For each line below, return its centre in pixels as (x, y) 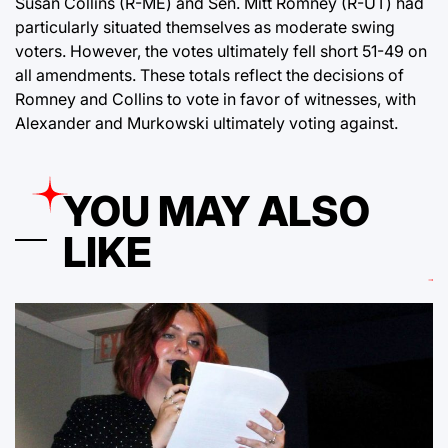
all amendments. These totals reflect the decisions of (209, 75)
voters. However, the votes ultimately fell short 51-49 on (221, 51)
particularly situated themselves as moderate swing (205, 27)
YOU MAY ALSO (216, 211)
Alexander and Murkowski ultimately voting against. (206, 123)
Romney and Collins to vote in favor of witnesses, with (215, 99)
